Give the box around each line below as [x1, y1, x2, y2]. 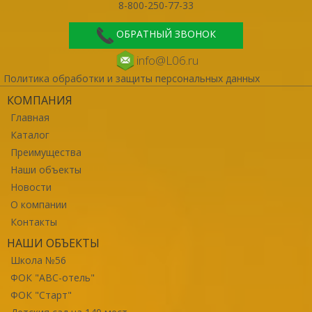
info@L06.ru [136, 52, 198, 68]
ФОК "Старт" [10, 288, 72, 302]
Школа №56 [10, 253, 66, 267]
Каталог [10, 127, 49, 141]
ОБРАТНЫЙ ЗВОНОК [116, 27, 216, 41]
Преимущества [10, 145, 81, 159]
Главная [10, 110, 49, 124]
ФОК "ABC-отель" [10, 270, 95, 284]
